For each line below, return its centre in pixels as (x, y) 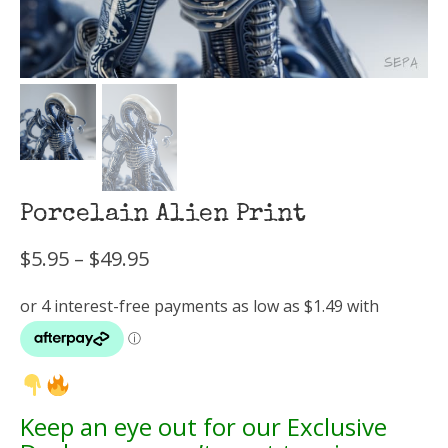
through (188, 323)
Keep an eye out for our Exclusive (203, 426)
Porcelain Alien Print (163, 214)
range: (178, 279)
